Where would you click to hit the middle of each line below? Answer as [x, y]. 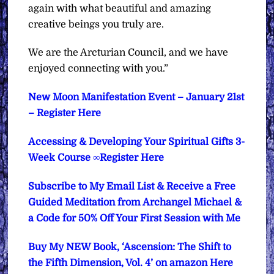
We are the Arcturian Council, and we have [128, 53]
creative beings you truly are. [96, 24]
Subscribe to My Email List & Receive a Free [132, 186]
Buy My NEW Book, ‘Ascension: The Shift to [130, 247]
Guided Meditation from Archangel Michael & [135, 202]
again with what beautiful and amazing [120, 8]
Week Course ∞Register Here [96, 157]
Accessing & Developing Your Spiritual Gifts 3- [137, 142]
